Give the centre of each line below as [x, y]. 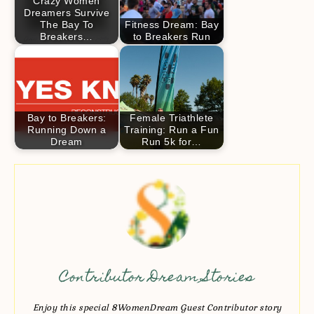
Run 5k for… [172, 142]
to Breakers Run [172, 37]
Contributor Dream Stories [157, 278]
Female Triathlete [172, 118]
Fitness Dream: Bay [172, 25]
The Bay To [67, 25]
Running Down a [67, 130]
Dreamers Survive [67, 13]
